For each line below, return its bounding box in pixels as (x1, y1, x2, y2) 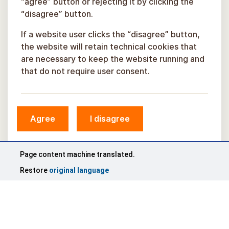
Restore (20, 166, 49, 174)
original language (49, 166, 109, 174)
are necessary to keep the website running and (21, 54, 204, 64)
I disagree (90, 113, 130, 124)
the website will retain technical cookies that (21, 41, 197, 52)
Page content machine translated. (20, 150, 135, 158)
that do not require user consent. (21, 66, 150, 76)
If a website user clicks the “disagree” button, (21, 29, 200, 39)
